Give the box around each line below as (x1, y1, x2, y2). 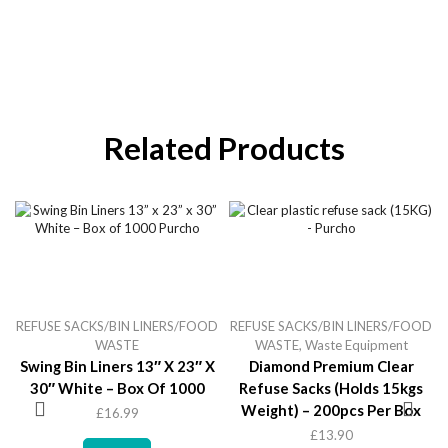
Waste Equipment (304, 336, 408, 353)
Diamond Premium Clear (248, 356, 414, 375)
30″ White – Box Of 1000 (29, 378, 205, 397)
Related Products (103, 128, 345, 167)
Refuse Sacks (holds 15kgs (239, 378, 423, 397)
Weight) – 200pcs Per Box (241, 400, 421, 419)
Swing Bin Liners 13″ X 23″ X (19, 356, 215, 375)
